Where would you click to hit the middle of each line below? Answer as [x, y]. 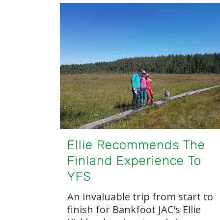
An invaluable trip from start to [140, 196]
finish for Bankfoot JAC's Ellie [134, 209]
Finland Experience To [134, 161]
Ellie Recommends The [136, 145]
